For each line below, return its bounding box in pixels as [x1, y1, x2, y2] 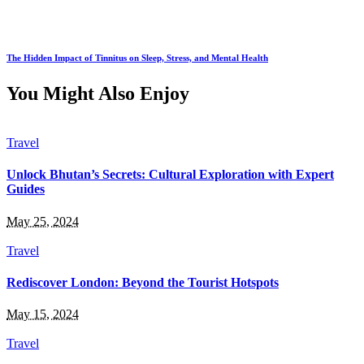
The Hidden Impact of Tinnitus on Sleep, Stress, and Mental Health [6, 53, 268, 63]
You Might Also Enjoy [6, 83, 189, 105]
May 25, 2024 [6, 214, 79, 228]
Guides [6, 182, 45, 197]
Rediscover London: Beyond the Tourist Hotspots [6, 275, 279, 289]
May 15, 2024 [6, 307, 79, 322]
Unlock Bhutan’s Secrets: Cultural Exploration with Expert [6, 167, 334, 182]
